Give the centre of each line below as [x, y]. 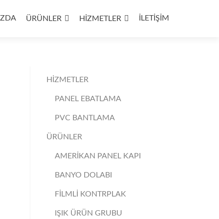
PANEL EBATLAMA [88, 99]
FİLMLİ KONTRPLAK [90, 194]
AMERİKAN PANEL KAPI [98, 156]
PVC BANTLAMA [85, 118]
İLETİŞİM [154, 18]
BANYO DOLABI [83, 175]
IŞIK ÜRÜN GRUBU [88, 213]
